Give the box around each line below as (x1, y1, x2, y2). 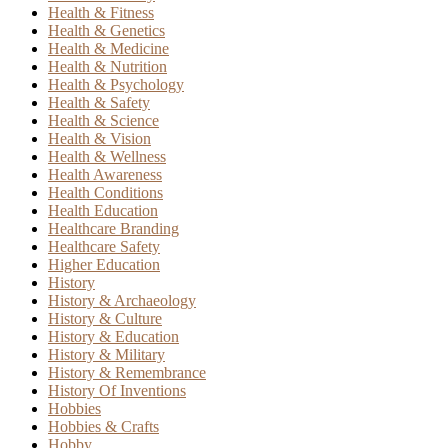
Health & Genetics (48, 22, 165, 40)
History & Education (48, 328, 179, 346)
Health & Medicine (48, 40, 169, 58)
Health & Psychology (48, 76, 184, 94)
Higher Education (48, 256, 160, 274)
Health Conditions (48, 184, 163, 202)
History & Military (48, 346, 165, 364)
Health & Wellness (48, 148, 166, 166)
